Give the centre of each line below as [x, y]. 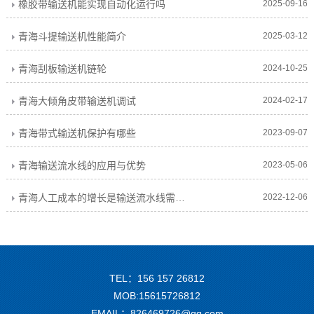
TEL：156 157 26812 [157, 279]
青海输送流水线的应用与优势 [82, 166]
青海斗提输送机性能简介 [72, 37]
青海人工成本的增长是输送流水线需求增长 [180, 198]
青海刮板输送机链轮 [62, 69]
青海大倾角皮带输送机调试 [77, 101]
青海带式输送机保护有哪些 [77, 134]
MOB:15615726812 [157, 296]
